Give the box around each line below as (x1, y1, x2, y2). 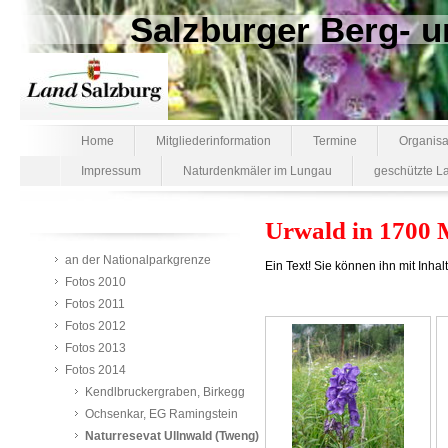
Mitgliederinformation (156, 134, 271, 148)
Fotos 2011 (65, 297, 125, 311)
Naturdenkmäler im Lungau (183, 164, 332, 178)
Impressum (81, 164, 141, 178)
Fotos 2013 (65, 341, 126, 355)
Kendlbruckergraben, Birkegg (85, 385, 245, 399)
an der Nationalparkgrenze (65, 253, 211, 267)
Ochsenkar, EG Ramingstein (85, 407, 238, 421)
